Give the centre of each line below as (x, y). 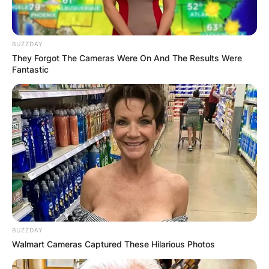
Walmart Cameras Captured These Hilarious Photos (113, 244)
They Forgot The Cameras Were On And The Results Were (127, 58)
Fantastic (30, 69)
